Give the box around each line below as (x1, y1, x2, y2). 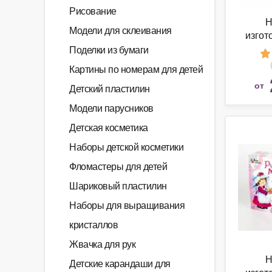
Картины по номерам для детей (69, 62, 203, 76)
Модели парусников (69, 101, 154, 115)
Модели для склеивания (69, 23, 172, 37)
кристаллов (69, 217, 118, 231)
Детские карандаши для (69, 256, 171, 270)
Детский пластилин (69, 81, 150, 95)
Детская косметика (69, 120, 148, 134)
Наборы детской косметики (69, 140, 183, 154)
